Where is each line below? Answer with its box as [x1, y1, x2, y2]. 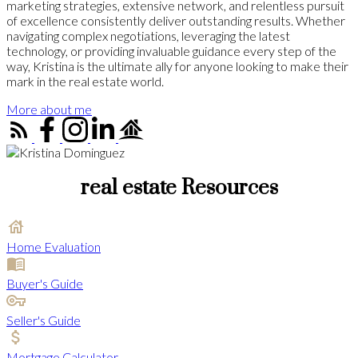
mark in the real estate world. [6, 73, 164, 89]
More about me [6, 101, 92, 117]
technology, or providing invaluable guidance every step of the [6, 42, 336, 58]
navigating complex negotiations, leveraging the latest [6, 27, 290, 43]
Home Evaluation [6, 239, 101, 255]
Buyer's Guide [6, 276, 83, 292]
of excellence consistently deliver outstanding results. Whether [6, 12, 345, 28]
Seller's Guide [6, 312, 81, 328]
